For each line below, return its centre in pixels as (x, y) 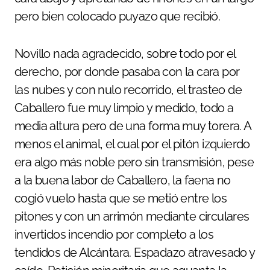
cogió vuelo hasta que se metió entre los (121, 198)
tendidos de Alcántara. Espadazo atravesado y (135, 252)
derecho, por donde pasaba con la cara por (127, 71)
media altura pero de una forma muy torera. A (133, 126)
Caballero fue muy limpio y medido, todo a (124, 108)
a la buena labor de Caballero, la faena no (123, 180)
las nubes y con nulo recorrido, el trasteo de (128, 89)
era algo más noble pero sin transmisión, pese (134, 162)
